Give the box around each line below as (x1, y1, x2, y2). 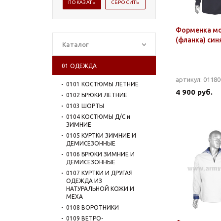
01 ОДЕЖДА (62, 63, 97, 69)
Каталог (62, 41, 89, 48)
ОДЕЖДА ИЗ (66, 178, 102, 184)
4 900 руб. (176, 88, 213, 96)
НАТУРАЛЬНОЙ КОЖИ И (66, 185, 134, 192)
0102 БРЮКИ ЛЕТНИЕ (66, 92, 127, 98)
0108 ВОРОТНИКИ (66, 204, 119, 211)
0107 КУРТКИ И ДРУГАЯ (66, 170, 133, 176)
